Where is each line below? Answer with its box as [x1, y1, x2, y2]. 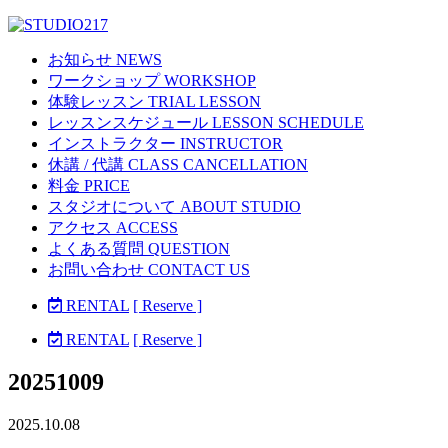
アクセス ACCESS [48, 219, 178, 236]
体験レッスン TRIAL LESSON [48, 93, 261, 110]
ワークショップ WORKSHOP [48, 72, 256, 89]
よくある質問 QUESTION [48, 240, 230, 257]
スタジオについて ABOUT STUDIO [48, 198, 301, 215]
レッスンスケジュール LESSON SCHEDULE [48, 114, 364, 131]
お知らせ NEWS [48, 51, 162, 68]
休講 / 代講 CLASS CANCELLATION [48, 156, 308, 173]
